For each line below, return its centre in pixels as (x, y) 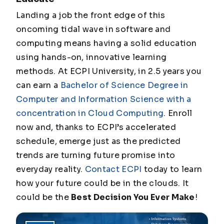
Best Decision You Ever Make (133, 197)
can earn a (38, 85)
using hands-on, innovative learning (91, 57)
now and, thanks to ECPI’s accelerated (96, 127)
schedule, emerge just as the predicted (98, 141)
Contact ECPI (113, 169)
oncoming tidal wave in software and (93, 29)
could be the (44, 197)
